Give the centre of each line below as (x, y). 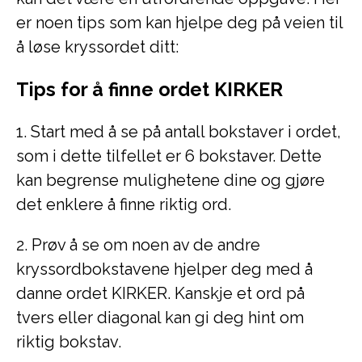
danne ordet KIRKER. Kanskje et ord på (160, 293)
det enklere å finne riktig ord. (124, 204)
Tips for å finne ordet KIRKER (149, 89)
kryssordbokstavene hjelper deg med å (164, 269)
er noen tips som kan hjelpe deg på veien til (179, 23)
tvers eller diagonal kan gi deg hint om (160, 318)
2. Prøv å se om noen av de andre (138, 245)
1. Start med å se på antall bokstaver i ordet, (179, 132)
